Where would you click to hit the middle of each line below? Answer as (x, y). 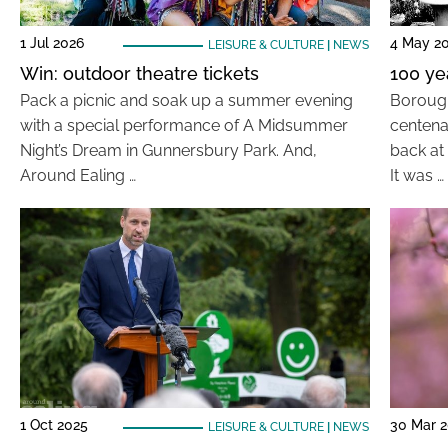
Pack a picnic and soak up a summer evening (186, 100)
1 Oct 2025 (54, 425)
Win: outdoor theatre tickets (139, 73)
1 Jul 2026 (52, 43)
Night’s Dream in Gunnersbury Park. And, (168, 150)
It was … (416, 175)
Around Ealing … (78, 175)
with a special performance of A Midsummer (184, 125)
